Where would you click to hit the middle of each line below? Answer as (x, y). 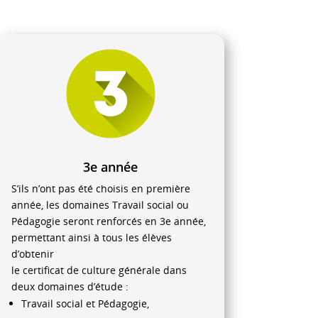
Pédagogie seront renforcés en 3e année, (108, 221)
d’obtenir (32, 254)
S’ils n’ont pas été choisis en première (100, 189)
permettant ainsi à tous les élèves (91, 238)
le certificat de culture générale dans (99, 270)
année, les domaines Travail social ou (100, 205)
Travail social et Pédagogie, (85, 304)
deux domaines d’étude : (70, 287)
